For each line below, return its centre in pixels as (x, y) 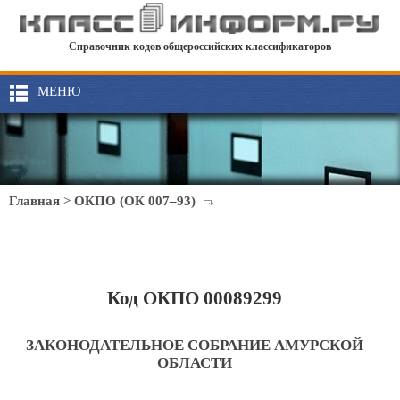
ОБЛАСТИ (195, 363)
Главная (34, 201)
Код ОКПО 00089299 (195, 298)
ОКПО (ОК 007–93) (135, 201)
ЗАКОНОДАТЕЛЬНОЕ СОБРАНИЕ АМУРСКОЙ (195, 345)
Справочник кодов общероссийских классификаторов (200, 47)
